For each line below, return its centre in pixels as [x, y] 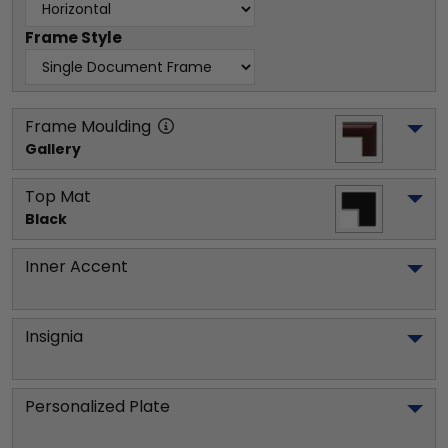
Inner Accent [76, 266]
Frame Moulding [88, 126]
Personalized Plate [97, 406]
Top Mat [58, 196]
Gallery [53, 148]
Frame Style [73, 37]
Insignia [54, 336]
